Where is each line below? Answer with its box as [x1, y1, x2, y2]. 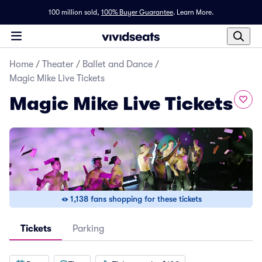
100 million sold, [49, 8, 99, 16]
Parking [73, 223, 104, 234]
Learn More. [177, 8, 213, 16]
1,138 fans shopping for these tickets [70, 194, 202, 204]
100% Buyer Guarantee [101, 8, 173, 16]
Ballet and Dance [82, 59, 153, 70]
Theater [42, 59, 74, 70]
